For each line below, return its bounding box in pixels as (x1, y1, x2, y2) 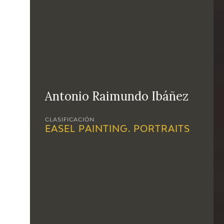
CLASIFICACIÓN (45, 117, 94, 122)
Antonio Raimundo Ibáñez (45, 88, 188, 104)
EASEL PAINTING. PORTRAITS (45, 125, 190, 134)
